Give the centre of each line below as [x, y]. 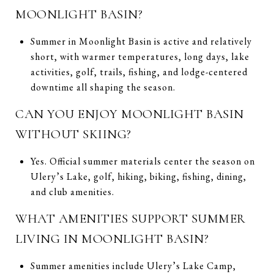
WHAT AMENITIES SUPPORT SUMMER [131, 218]
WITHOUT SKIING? [73, 134]
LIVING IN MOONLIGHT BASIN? [112, 239]
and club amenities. [72, 191]
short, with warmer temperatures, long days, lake [140, 56]
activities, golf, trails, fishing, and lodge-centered [139, 72]
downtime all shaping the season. [103, 87]
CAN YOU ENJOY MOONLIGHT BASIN [130, 114]
